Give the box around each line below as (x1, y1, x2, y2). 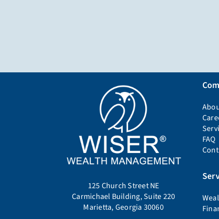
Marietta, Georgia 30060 (83, 201, 164, 213)
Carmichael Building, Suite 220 (72, 191, 175, 202)
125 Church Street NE (88, 180, 159, 191)
